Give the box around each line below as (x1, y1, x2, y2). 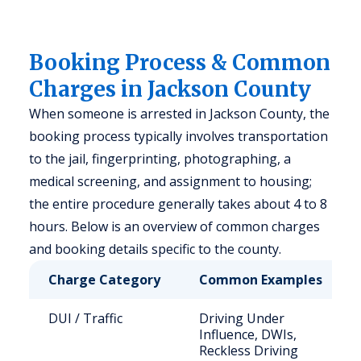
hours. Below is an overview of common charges (29, 218, 320, 235)
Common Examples (199, 271, 322, 288)
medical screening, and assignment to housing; (29, 172, 312, 190)
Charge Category (48, 271, 160, 288)
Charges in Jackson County (29, 76, 311, 102)
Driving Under (199, 309, 284, 327)
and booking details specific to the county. (29, 240, 281, 258)
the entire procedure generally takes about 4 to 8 (29, 195, 327, 213)
